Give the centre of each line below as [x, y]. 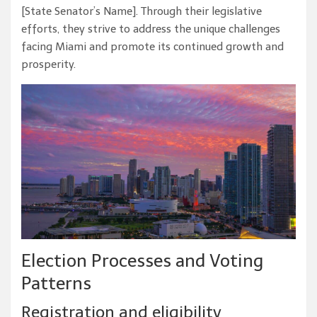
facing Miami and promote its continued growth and [152, 47]
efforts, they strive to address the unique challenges [151, 29]
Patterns [56, 283]
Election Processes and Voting [142, 260]
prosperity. [48, 65]
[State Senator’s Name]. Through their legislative [142, 12]
